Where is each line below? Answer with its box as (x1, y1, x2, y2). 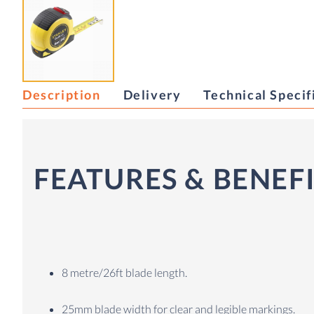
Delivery (123, 87, 182, 102)
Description (22, 87, 101, 102)
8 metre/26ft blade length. (62, 266, 187, 280)
